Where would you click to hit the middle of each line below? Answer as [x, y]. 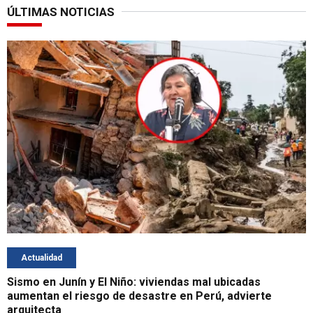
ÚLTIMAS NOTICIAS [61, 12]
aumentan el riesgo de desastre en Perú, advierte [139, 296]
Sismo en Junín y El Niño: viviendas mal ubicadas [134, 282]
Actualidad [42, 257]
